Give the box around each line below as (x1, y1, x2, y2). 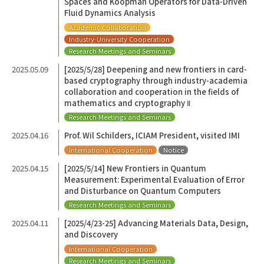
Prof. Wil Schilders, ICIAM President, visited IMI (64, 130, 240, 141)
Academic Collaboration (68, 22, 146, 32)
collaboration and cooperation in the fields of (64, 85, 239, 97)
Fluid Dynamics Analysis (64, 7, 156, 19)
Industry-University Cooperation (68, 34, 170, 44)
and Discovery (64, 229, 118, 240)
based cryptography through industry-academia (64, 74, 248, 86)
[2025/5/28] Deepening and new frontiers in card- (64, 63, 247, 75)
